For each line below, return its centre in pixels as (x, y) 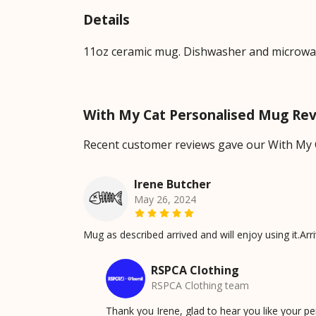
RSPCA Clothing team (200, 286)
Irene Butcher (172, 184)
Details (107, 20)
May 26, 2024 (165, 200)
